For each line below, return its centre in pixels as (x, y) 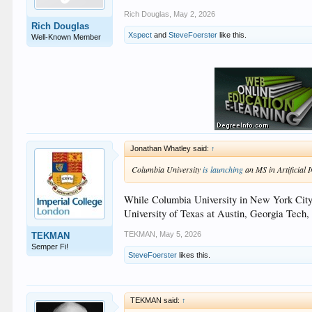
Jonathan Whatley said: (171, 148)
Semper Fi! (50, 246)
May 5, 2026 (181, 234)
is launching (223, 169)
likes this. (194, 255)
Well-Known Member (67, 37)
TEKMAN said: (156, 301)
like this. (232, 34)
